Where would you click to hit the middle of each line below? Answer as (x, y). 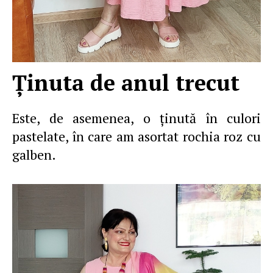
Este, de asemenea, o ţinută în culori (136, 118)
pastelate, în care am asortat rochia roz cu (136, 136)
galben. (34, 154)
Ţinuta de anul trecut (126, 83)
